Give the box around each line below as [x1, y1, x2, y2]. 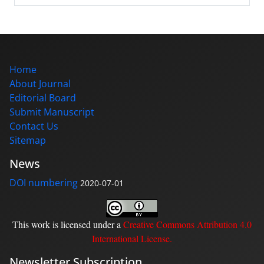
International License [92, 232, 170, 245]
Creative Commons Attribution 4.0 [123, 217, 252, 230]
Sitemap [9, 133, 46, 147]
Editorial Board [9, 91, 76, 104]
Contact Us [9, 119, 58, 133]
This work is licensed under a [12, 217, 123, 230]
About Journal [9, 77, 71, 90]
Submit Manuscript [9, 105, 94, 118]
